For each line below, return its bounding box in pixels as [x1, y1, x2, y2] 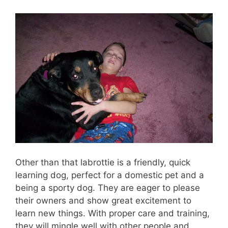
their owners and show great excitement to [15, 195, 191, 206]
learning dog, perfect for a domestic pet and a [15, 169, 204, 180]
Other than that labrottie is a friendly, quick [15, 157, 190, 167]
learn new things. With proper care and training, [15, 208, 210, 218]
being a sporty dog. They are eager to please [15, 182, 200, 193]
